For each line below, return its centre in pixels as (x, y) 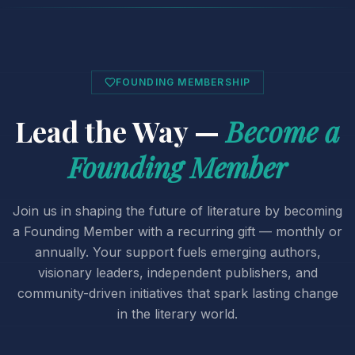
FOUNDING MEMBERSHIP (183, 82)
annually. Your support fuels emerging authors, (177, 252)
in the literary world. (177, 314)
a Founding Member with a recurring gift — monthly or (177, 231)
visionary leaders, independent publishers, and (177, 273)
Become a (283, 131)
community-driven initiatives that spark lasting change (177, 293)
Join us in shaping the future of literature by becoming (177, 211)
